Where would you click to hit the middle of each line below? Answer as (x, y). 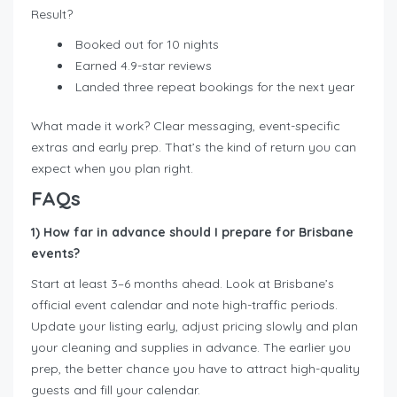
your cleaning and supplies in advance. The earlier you (191, 348)
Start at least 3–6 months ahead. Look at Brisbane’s (183, 284)
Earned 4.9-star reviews (144, 66)
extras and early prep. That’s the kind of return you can (194, 148)
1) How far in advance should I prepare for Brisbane (192, 233)
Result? (52, 15)
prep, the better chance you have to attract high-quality (195, 369)
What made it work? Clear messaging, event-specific (186, 126)
